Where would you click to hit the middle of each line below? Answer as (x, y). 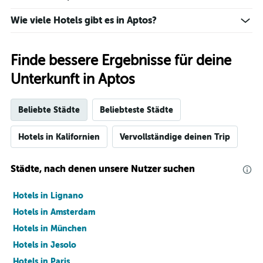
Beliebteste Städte (136, 110)
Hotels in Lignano (48, 196)
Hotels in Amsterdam (54, 212)
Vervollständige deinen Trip (175, 137)
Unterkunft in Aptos (73, 80)
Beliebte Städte (49, 110)
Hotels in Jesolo (45, 245)
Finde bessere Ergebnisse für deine (121, 61)
